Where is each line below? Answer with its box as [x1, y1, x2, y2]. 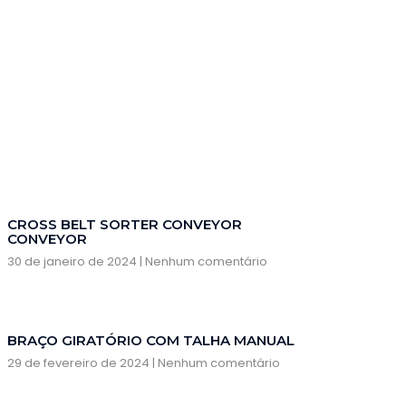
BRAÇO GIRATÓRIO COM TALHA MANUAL [7, 332, 295, 350]
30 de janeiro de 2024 [7, 253, 140, 271]
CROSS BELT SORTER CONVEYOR [7, 216, 242, 234]
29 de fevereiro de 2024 [7, 354, 152, 372]
